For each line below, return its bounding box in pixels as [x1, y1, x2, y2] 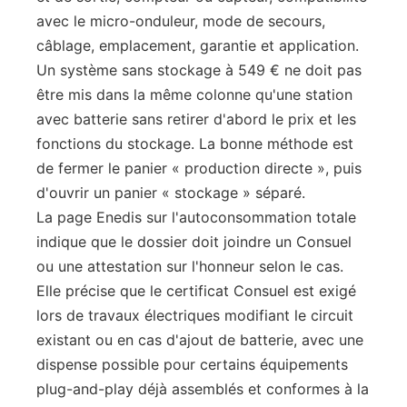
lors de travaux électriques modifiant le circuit [36, 306, 353, 324]
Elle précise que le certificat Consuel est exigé [36, 282, 356, 300]
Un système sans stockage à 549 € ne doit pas [36, 61, 362, 79]
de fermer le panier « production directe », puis [36, 159, 362, 177]
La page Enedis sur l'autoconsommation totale [36, 208, 356, 226]
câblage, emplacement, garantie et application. [36, 36, 359, 55]
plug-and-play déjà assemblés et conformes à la [36, 380, 369, 398]
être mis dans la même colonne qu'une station [36, 85, 352, 104]
